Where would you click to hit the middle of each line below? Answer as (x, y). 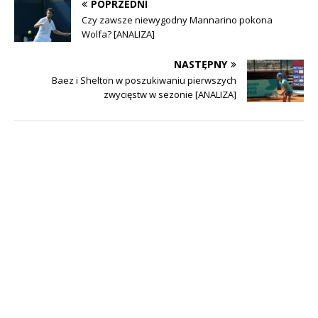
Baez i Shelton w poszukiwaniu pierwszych (144, 81)
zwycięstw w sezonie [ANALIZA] (170, 95)
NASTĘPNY (201, 65)
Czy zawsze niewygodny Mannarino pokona (177, 20)
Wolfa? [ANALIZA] (118, 34)
